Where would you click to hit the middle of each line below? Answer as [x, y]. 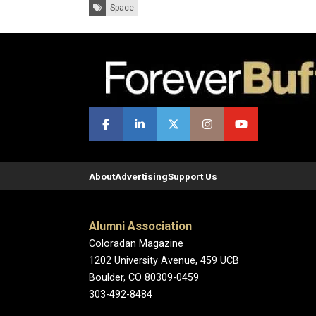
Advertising [141, 176]
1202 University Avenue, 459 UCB [164, 260]
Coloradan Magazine [136, 243]
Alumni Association [140, 226]
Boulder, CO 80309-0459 [144, 277]
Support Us [193, 176]
